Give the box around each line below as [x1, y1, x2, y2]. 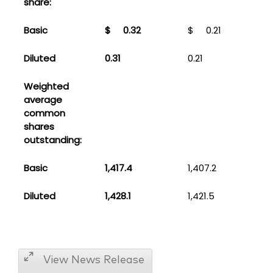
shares [23, 119, 54, 133]
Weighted [23, 79, 69, 93]
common [23, 106, 65, 119]
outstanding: [23, 133, 82, 146]
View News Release [43, 254, 144, 266]
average [23, 93, 62, 106]
